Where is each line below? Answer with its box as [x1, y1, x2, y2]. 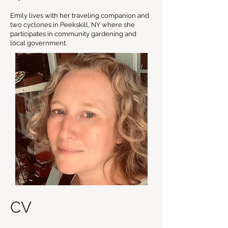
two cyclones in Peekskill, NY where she [10, 21, 135, 28]
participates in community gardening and [10, 30, 136, 38]
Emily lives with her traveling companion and [10, 12, 149, 19]
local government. [10, 39, 67, 47]
